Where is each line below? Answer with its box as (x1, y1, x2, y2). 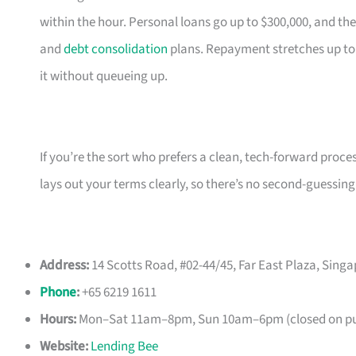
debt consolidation (64, 40, 168, 60)
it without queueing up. (40, 67, 168, 87)
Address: (40, 256, 89, 276)
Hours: (40, 310, 76, 330)
